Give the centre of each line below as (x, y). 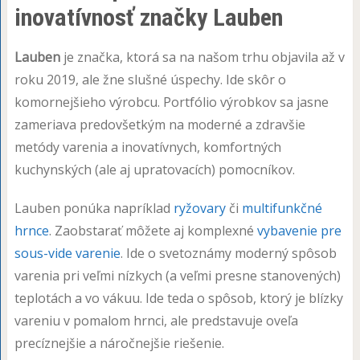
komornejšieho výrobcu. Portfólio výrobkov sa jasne (171, 102)
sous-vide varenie (67, 253)
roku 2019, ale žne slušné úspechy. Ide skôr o (150, 79)
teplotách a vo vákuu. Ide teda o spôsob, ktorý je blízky (178, 298)
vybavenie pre (299, 230)
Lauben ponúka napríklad (94, 208)
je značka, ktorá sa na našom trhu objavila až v (202, 57)
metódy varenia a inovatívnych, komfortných (147, 147)
